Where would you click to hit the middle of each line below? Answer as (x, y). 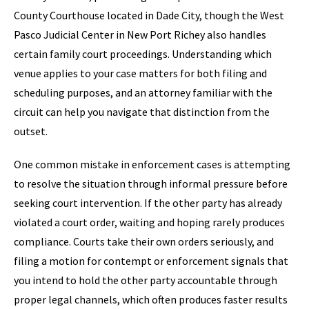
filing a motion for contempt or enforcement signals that (151, 261)
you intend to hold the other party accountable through (146, 280)
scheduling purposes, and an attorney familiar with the (143, 92)
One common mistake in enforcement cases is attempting (152, 164)
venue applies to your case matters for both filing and (140, 73)
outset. (31, 131)
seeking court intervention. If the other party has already (148, 203)
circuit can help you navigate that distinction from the (142, 112)
